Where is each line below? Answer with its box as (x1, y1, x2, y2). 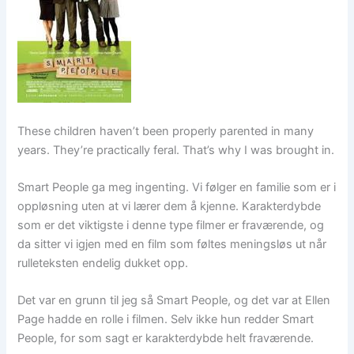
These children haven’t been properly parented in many (17, 123, 314, 138)
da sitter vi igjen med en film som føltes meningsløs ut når (17, 236, 327, 251)
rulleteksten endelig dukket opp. (17, 255, 189, 270)
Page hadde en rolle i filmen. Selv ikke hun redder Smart (17, 312, 314, 327)
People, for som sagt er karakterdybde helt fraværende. (17, 331, 314, 346)
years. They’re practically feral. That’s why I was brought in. (17, 142, 335, 157)
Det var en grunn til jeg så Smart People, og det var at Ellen (17, 293, 331, 308)
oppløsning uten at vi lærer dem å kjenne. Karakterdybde (17, 198, 322, 213)
